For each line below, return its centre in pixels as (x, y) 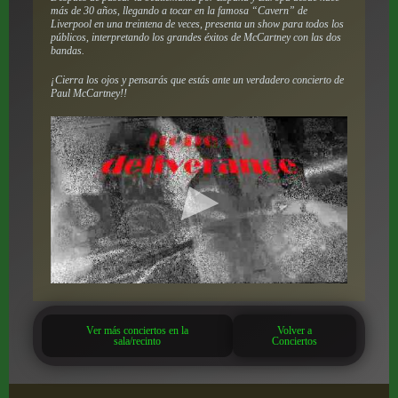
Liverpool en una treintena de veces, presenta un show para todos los (197, 24)
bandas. (67, 50)
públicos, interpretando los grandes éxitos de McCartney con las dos (195, 37)
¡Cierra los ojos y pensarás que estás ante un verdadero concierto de (197, 80)
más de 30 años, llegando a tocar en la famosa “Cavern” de (179, 10)
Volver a (295, 330)
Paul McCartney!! (88, 93)
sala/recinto (138, 341)
